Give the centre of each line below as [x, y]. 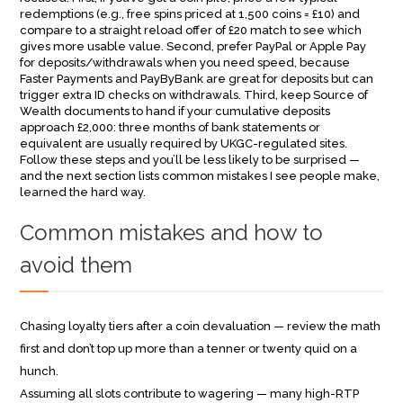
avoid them [76, 265]
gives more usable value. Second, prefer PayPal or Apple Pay [193, 46]
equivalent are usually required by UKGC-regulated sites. [184, 143]
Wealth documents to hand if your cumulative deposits [175, 111]
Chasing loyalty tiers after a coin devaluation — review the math [201, 326]
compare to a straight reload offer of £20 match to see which [191, 30]
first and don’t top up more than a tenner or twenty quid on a [189, 349]
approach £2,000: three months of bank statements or [170, 127]
